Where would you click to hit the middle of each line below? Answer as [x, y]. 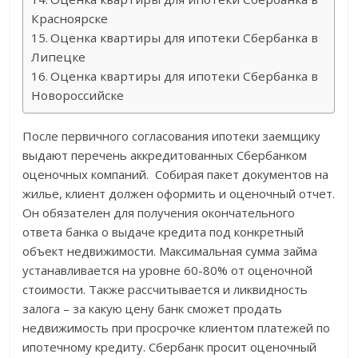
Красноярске [70, 19]
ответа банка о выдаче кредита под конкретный [163, 232]
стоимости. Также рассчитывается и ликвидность [165, 290]
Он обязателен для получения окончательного [159, 213]
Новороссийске [78, 95]
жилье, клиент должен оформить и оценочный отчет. [179, 194]
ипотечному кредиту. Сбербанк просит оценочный [170, 347]
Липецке [59, 57]
